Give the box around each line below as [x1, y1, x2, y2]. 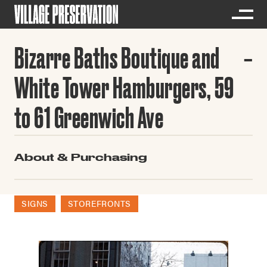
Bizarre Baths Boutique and [14, 42, 220, 74]
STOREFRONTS [67, 197, 131, 209]
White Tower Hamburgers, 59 [14, 72, 234, 104]
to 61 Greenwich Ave [14, 101, 164, 133]
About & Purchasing [14, 151, 147, 163]
